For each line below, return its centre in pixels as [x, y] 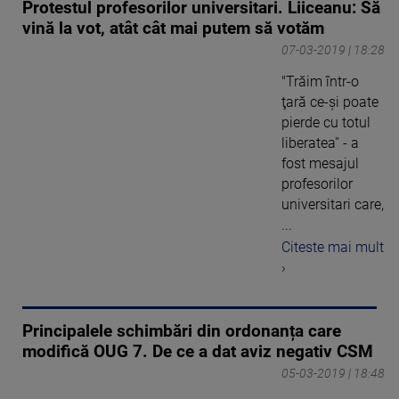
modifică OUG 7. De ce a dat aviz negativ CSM [198, 351]
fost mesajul [320, 164]
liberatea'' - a [320, 143]
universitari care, [333, 205]
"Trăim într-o [320, 82]
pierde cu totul [326, 123]
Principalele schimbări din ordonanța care [182, 331]
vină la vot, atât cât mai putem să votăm [173, 29]
